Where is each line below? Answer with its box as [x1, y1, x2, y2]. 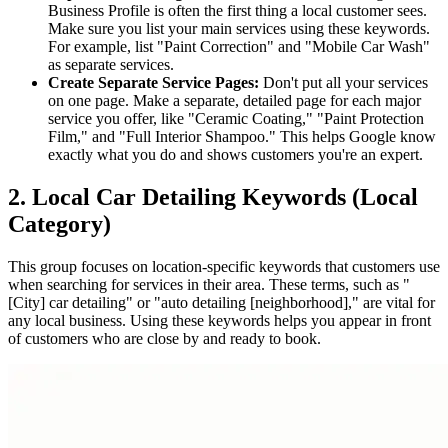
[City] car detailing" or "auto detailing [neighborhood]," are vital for [8, 293, 435, 311]
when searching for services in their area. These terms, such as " [8, 275, 410, 293]
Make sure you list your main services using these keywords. [48, 19, 430, 37]
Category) [8, 210, 111, 237]
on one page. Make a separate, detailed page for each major [48, 91, 421, 109]
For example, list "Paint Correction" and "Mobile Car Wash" [48, 37, 430, 55]
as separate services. [48, 55, 174, 73]
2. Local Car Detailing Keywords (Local [8, 183, 418, 210]
